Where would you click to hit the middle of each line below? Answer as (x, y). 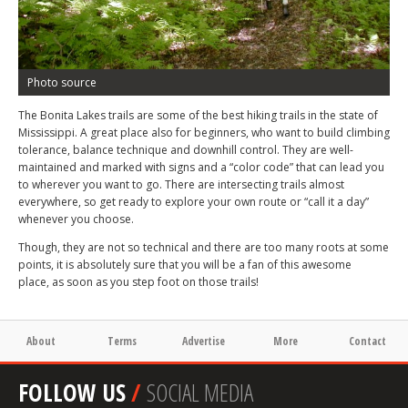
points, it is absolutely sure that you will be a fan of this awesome (185, 265)
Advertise (204, 341)
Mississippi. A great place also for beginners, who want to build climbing (204, 133)
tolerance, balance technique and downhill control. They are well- (186, 150)
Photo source (62, 82)
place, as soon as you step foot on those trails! (138, 282)
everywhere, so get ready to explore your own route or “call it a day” (194, 202)
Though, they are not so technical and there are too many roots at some (204, 247)
